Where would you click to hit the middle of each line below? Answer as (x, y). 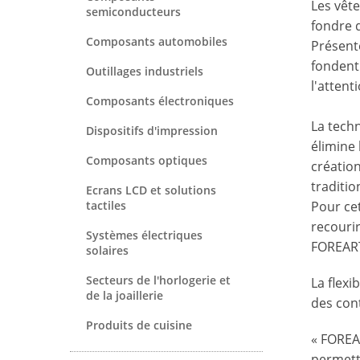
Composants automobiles (157, 41)
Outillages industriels (145, 71)
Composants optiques (147, 160)
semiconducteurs (133, 11)
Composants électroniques (160, 100)
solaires (107, 250)
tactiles (106, 205)
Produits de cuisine (139, 325)
